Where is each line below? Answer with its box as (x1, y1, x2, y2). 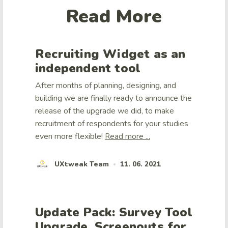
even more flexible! (35, 131, 105, 142)
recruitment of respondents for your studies (35, 118, 188, 130)
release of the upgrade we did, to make (35, 105, 174, 117)
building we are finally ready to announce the (35, 93, 192, 104)
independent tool (35, 60, 141, 77)
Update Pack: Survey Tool (35, 204, 192, 221)
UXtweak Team (54, 159, 109, 169)
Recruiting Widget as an (35, 46, 186, 63)
